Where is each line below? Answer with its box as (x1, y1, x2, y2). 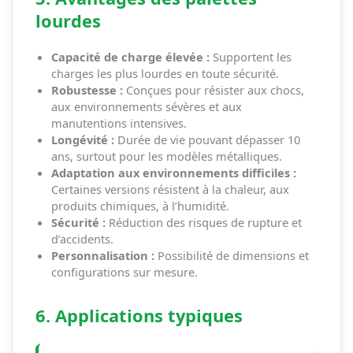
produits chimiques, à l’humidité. (50, 198, 229, 214)
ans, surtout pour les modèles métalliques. (50, 148, 282, 165)
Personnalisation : (50, 247, 154, 264)
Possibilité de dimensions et (154, 247, 309, 264)
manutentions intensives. (50, 115, 187, 132)
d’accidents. (50, 231, 113, 247)
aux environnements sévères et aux (50, 98, 242, 115)
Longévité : (50, 132, 114, 148)
